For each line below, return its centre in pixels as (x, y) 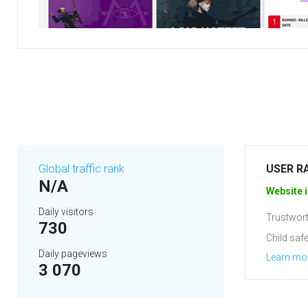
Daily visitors (66, 212)
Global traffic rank (81, 169)
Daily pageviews (73, 254)
